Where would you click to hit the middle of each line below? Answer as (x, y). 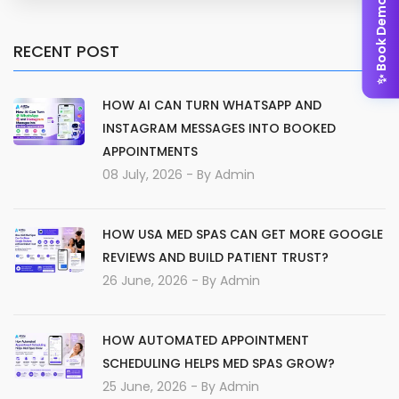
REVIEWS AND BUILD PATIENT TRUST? (216, 257)
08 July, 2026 (142, 175)
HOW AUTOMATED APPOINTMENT (206, 340)
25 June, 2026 (145, 387)
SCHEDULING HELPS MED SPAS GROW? (219, 363)
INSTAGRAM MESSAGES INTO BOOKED (219, 128)
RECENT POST (66, 51)
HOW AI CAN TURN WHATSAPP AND (212, 105)
